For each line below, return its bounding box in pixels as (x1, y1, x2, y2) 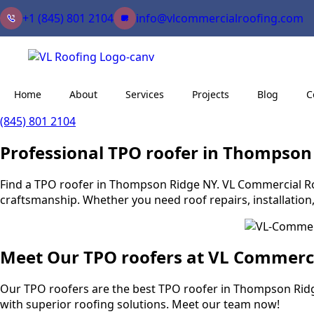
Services (125, 87, 164, 101)
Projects (192, 87, 229, 101)
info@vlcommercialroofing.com (136, 11, 303, 26)
